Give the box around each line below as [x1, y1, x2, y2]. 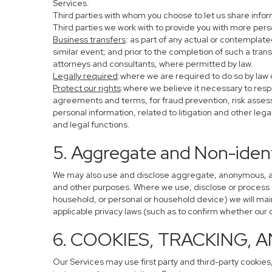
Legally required [53, 70, 118, 81]
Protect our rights [53, 83, 121, 93]
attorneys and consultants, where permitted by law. [53, 58, 253, 69]
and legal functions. [53, 119, 130, 130]
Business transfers [53, 34, 126, 45]
